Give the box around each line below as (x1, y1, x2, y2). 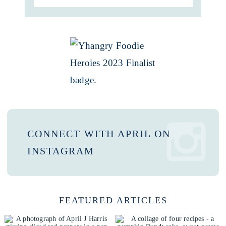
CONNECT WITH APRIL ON (27, 128, 171, 139)
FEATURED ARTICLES (59, 195, 167, 206)
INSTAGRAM (27, 145, 94, 156)
